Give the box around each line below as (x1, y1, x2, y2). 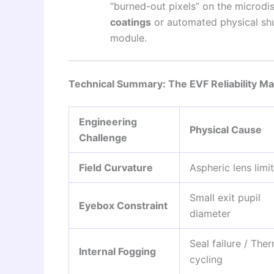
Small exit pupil (190, 191, 261, 204)
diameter (190, 207, 231, 220)
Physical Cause (190, 124, 262, 136)
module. (110, 32, 147, 45)
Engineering (79, 116, 137, 128)
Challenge (79, 131, 127, 144)
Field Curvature (79, 161, 153, 174)
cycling (190, 253, 223, 266)
